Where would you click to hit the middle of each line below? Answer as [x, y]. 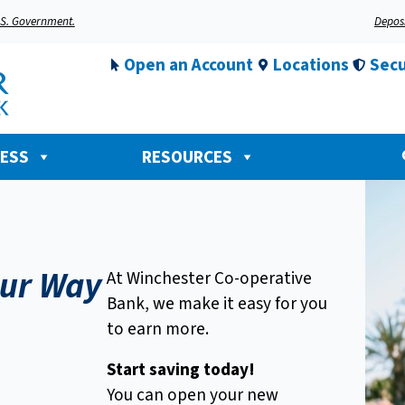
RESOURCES [187, 157]
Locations [311, 65]
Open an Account [188, 65]
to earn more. [160, 330]
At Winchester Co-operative [210, 279]
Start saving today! [181, 370]
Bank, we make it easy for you [217, 304]
